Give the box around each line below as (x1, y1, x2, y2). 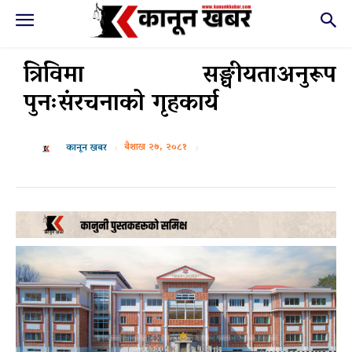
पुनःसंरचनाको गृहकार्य (24, 82, 218, 127)
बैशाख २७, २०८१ (124, 138, 187, 157)
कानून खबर (66, 139, 107, 158)
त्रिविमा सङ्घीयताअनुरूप (24, 54, 336, 99)
